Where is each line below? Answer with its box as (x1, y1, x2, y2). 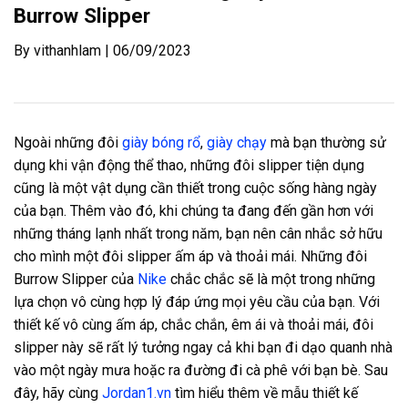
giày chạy (207, 134, 267, 152)
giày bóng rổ (122, 134, 200, 152)
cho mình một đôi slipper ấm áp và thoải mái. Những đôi (14, 248, 367, 266)
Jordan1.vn (102, 384, 171, 403)
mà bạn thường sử (267, 134, 386, 152)
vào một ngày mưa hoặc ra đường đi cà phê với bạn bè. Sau (14, 362, 388, 380)
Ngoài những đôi (14, 134, 122, 152)
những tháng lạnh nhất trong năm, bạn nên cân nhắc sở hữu (14, 225, 382, 243)
